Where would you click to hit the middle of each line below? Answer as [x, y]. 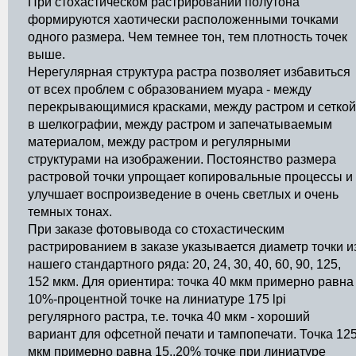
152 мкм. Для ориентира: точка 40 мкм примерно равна [191, 282]
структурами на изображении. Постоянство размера [182, 159]
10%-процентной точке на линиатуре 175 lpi [157, 299]
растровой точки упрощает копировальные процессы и [190, 177]
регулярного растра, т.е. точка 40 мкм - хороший [169, 317]
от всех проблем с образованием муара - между [170, 89]
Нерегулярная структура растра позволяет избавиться [189, 72]
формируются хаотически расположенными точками [183, 19]
